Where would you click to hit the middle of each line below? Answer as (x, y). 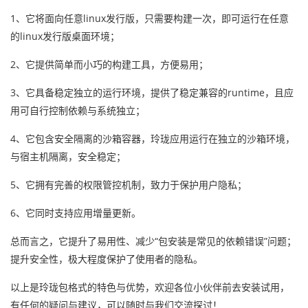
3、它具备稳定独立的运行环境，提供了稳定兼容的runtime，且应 (152, 92)
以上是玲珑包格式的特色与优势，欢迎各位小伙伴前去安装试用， (150, 287)
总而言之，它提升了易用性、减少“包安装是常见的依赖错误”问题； (153, 241)
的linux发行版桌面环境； (65, 36)
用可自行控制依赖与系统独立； (78, 110)
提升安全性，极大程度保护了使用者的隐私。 (107, 259)
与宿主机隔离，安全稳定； (68, 156)
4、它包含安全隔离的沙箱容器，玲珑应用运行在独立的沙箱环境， (153, 139)
